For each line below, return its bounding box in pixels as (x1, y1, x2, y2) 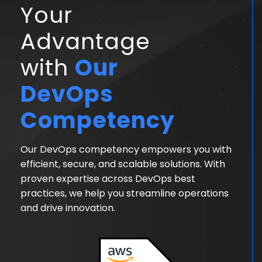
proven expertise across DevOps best (20, 172, 195, 186)
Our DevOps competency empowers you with (20, 143, 232, 157)
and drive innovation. (20, 201, 115, 215)
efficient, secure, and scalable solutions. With (20, 157, 225, 171)
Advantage (20, 26, 150, 57)
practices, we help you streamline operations (20, 187, 229, 201)
